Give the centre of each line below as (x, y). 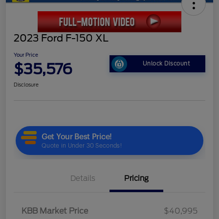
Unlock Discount (166, 64)
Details (83, 178)
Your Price (26, 55)
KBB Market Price (55, 211)
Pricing (136, 178)
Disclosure (26, 84)
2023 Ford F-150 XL (61, 38)
